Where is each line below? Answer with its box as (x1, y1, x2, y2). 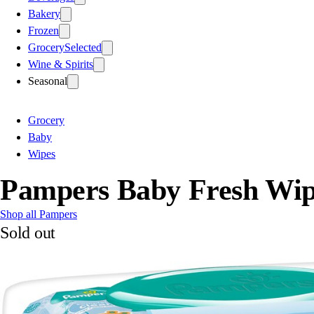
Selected (64, 41, 102, 53)
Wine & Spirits (28, 57, 93, 70)
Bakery (28, 7, 60, 20)
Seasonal (28, 74, 67, 87)
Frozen (28, 24, 59, 36)
